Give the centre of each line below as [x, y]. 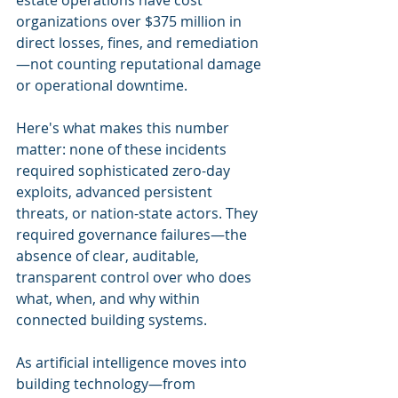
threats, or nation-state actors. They [139, 213]
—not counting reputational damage [140, 64]
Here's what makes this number [124, 128]
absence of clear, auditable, [109, 256]
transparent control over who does [135, 277]
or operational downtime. [102, 85]
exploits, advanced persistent [116, 192]
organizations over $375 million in [131, 21]
